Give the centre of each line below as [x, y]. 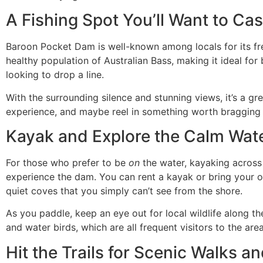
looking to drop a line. [55, 75]
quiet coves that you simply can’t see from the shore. [124, 190]
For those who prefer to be [67, 162]
